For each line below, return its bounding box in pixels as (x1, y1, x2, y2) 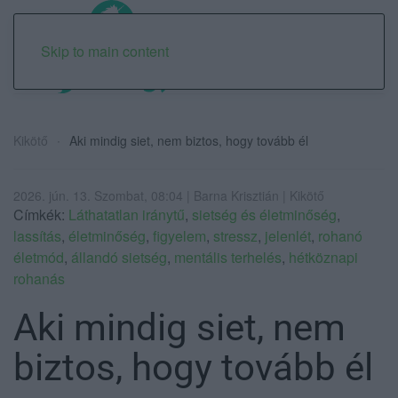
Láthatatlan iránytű (68, 203, 185, 225)
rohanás (13, 267, 65, 289)
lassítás (13, 225, 61, 246)
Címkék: (13, 203, 68, 225)
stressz (213, 225, 258, 246)
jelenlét (265, 225, 311, 246)
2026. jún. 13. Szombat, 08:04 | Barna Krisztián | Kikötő (13, 186, 324, 204)
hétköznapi (289, 246, 358, 267)
